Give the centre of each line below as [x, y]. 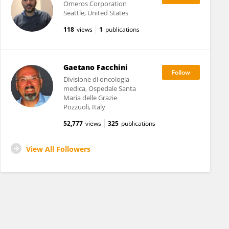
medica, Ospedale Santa [99, 88]
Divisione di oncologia [96, 79]
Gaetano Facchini [95, 67]
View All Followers [58, 149]
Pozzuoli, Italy [84, 107]
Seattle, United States [96, 13]
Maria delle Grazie [90, 98]
